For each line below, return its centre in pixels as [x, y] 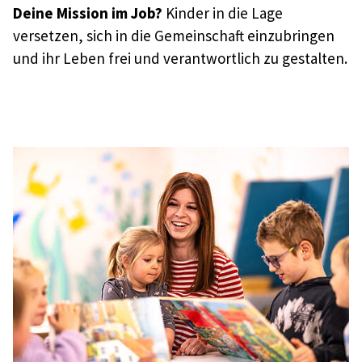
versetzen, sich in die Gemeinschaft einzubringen [174, 36]
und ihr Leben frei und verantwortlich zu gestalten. [180, 58]
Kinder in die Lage [223, 13]
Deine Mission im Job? [88, 13]
